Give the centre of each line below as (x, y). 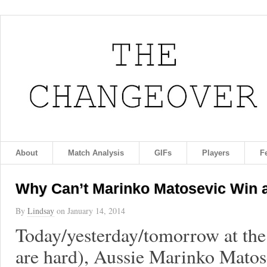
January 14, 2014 (96, 211)
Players (216, 153)
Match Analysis (96, 153)
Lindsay (41, 211)
